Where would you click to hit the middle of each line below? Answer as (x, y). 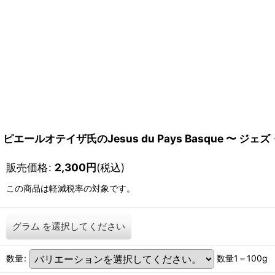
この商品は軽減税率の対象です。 (71, 188)
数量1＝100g (242, 258)
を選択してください (84, 226)
